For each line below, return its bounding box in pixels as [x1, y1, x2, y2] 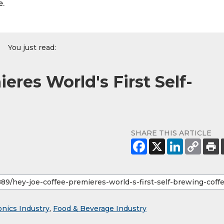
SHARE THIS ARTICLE [131, 128, 211, 138]
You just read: [8, 43, 56, 52]
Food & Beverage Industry [53, 204, 146, 213]
